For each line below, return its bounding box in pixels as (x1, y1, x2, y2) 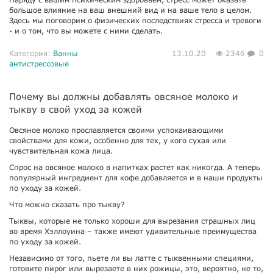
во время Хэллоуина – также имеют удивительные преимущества (9, 227, 257, 236)
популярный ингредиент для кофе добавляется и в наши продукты (9, 173, 263, 182)
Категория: (9, 49, 53, 58)
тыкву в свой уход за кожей (9, 104, 142, 115)
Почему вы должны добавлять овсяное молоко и (9, 91, 238, 102)
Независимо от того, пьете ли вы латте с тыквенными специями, (9, 253, 253, 263)
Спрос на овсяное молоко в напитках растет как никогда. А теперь (9, 163, 260, 172)
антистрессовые (9, 59, 69, 68)
